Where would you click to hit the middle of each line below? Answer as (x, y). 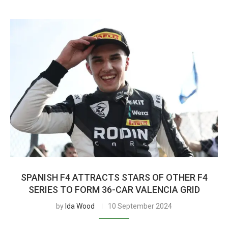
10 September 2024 (140, 206)
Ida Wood (80, 206)
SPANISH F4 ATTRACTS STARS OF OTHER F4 (114, 177)
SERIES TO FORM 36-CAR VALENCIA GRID (114, 190)
